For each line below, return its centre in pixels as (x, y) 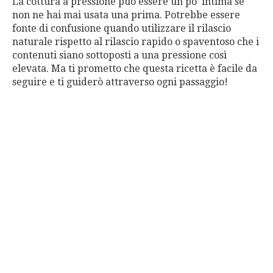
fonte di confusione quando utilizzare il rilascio (122, 28)
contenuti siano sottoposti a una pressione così (119, 55)
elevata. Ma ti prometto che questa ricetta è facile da (135, 69)
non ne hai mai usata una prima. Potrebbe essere (126, 15)
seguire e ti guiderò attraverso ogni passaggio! (120, 82)
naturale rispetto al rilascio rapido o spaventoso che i (136, 42)
